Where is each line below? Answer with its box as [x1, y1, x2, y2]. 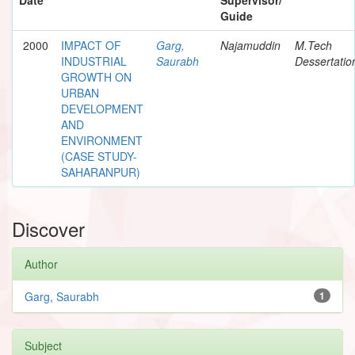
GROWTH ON [61, 68, 132, 85]
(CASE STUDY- [61, 147, 137, 164]
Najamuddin [220, 36, 281, 53]
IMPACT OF [61, 36, 121, 53]
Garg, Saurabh [25, 288, 99, 304]
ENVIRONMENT [61, 132, 143, 148]
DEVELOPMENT [61, 100, 143, 116]
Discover [12, 214, 85, 242]
